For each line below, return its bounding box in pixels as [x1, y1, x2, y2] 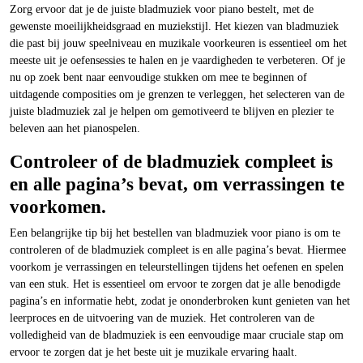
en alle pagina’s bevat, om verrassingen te [10, 173, 344, 194]
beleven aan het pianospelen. [10, 122, 140, 135]
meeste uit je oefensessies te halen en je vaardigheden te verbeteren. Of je [10, 54, 345, 66]
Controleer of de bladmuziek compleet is [10, 151, 333, 172]
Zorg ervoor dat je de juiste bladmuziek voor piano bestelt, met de [10, 3, 314, 15]
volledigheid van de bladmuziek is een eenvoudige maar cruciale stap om [10, 329, 344, 341]
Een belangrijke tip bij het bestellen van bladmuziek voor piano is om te [10, 227, 340, 239]
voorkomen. [10, 196, 106, 217]
